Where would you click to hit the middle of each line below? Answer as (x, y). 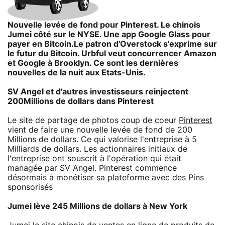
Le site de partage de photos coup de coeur (93, 120)
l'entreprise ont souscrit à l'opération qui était (94, 158)
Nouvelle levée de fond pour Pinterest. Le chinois (104, 25)
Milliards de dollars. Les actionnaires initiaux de (97, 149)
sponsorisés (30, 187)
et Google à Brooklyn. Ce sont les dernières (93, 63)
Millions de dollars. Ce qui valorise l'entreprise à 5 (102, 139)
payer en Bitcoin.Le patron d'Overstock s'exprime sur (112, 44)
